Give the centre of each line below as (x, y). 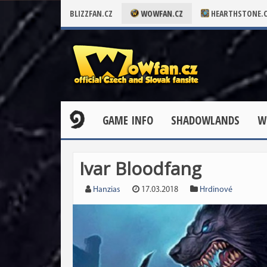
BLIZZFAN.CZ (91, 13)
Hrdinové (216, 190)
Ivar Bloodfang (140, 168)
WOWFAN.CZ (161, 13)
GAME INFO (128, 120)
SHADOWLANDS (205, 120)
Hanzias (107, 190)
